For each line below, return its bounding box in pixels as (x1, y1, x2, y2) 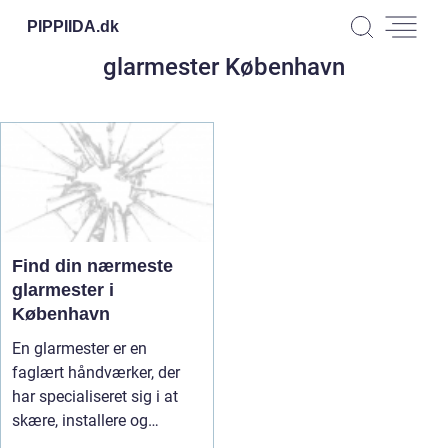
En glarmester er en (12, 339, 147, 358)
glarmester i (12, 280, 114, 300)
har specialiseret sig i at (12, 387, 178, 406)
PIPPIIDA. (27, 17, 100, 35)
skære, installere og (12, 411, 148, 430)
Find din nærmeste (12, 256, 173, 276)
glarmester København (103, 53, 345, 81)
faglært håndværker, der (12, 363, 180, 382)
